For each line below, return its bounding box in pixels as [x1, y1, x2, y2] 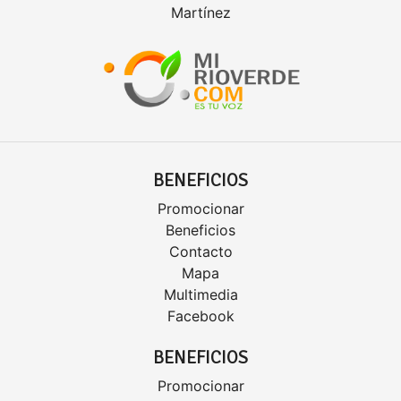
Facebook [166, 307, 235, 326]
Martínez [170, 4, 231, 22]
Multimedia [163, 286, 238, 304]
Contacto [168, 243, 233, 261]
